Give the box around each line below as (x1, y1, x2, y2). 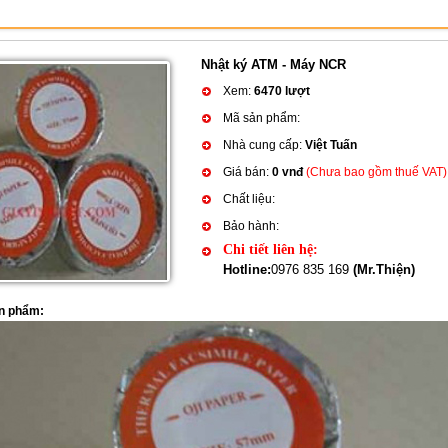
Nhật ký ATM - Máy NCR (201, 57, 346, 72)
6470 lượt (254, 84, 310, 98)
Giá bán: (223, 165, 272, 179)
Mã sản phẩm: (223, 111, 300, 125)
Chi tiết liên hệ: (223, 242, 318, 257)
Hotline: (223, 262, 271, 277)
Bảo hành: (223, 219, 279, 233)
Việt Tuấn (305, 138, 357, 152)
